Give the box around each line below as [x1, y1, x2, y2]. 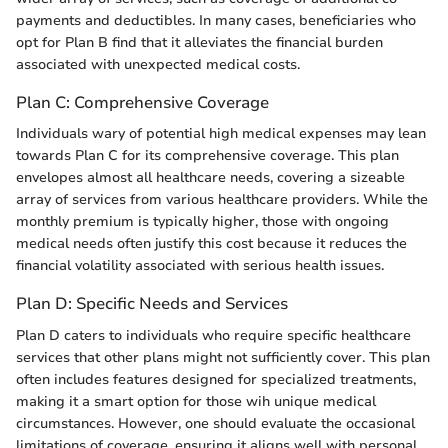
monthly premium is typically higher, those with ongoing [16, 212, 389, 232]
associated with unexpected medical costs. [16, 55, 300, 75]
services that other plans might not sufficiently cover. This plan [16, 347, 430, 367]
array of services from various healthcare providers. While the [16, 190, 428, 210]
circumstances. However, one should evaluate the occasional [16, 413, 415, 433]
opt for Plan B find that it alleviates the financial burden [16, 33, 383, 53]
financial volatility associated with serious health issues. [16, 256, 384, 276]
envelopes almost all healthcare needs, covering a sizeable [16, 168, 405, 188]
